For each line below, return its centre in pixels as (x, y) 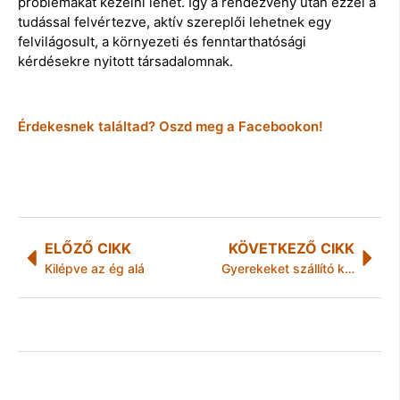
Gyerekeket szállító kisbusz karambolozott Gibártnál (349, 269)
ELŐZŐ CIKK (88, 249)
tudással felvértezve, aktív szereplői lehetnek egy (175, 21)
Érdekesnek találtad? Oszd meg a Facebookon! (171, 127)
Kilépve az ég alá (95, 269)
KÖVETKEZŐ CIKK (292, 249)
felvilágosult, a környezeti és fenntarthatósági (162, 41)
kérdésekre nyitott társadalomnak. (125, 61)
